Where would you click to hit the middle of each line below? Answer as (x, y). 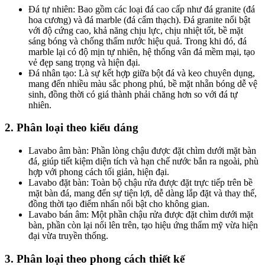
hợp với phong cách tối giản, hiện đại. (99, 172)
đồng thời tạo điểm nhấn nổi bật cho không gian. (119, 204)
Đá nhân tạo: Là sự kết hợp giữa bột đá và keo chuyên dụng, (142, 73)
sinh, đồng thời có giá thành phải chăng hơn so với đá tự (133, 94)
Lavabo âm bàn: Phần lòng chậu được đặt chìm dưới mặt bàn (142, 151)
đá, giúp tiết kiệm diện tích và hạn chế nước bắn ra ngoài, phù (143, 161)
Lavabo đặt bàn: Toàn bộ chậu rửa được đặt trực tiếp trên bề (140, 183)
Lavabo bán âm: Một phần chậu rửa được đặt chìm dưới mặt (141, 215)
